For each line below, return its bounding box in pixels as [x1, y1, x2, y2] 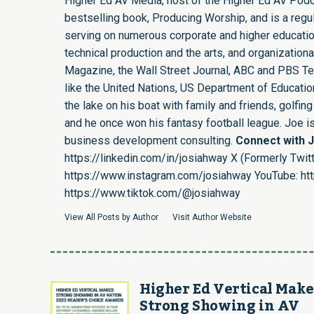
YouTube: [252, 168, 301, 182]
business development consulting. [64, 133, 235, 147]
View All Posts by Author [64, 212, 158, 222]
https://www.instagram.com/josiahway [64, 168, 252, 182]
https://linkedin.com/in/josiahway [64, 151, 228, 165]
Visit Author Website [172, 212, 252, 222]
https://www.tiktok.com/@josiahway [64, 186, 240, 200]
